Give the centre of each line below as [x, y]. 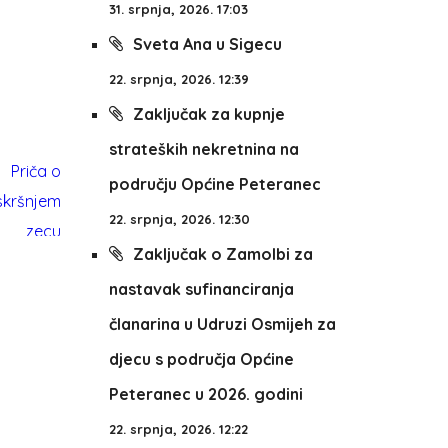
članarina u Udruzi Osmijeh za [222, 324]
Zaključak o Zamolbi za [222, 254]
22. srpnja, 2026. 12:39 [178, 79]
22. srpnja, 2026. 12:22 [178, 429]
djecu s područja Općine [201, 359]
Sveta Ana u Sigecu [207, 44]
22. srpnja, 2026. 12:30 [179, 219]
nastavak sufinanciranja [201, 289]
